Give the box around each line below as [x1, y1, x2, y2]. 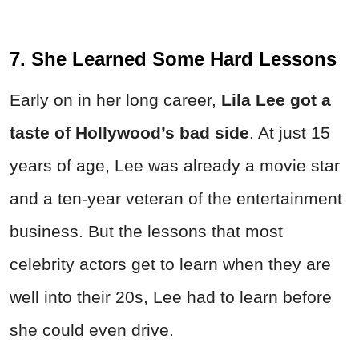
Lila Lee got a [221, 91, 331, 110]
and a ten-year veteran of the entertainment [10, 189, 342, 208]
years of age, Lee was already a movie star [10, 156, 340, 175]
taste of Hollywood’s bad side [10, 123, 249, 143]
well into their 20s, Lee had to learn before [10, 288, 332, 307]
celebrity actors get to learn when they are [10, 255, 331, 274]
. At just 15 [249, 123, 330, 143]
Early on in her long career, [10, 91, 221, 110]
